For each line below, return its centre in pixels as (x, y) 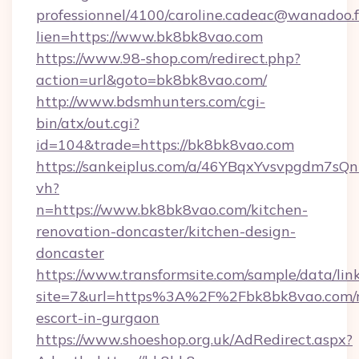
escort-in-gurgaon (98, 318)
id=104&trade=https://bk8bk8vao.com (165, 145)
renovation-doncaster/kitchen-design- (166, 231)
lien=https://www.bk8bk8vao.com (149, 36)
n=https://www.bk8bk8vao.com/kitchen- (172, 210)
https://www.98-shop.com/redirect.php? (168, 58)
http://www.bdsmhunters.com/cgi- (151, 101)
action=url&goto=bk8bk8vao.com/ (151, 80)
